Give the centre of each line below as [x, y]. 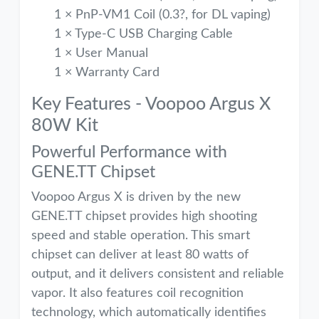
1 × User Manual [101, 53]
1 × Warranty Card [107, 73]
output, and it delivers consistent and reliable [158, 274]
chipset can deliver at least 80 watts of [140, 255]
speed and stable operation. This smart [141, 236]
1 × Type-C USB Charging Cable [143, 34]
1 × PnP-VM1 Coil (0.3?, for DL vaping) [162, 15]
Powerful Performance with [129, 152]
